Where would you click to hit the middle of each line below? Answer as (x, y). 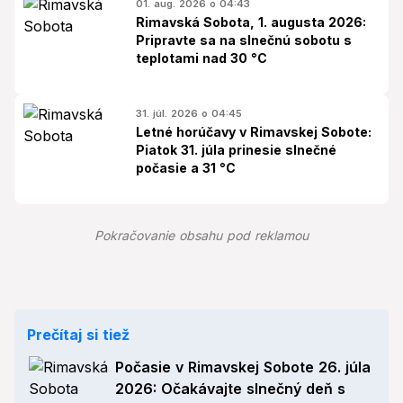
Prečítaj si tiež (78, 335)
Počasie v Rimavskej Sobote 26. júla (243, 367)
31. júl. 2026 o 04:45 (189, 113)
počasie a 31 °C (186, 168)
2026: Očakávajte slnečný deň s (230, 389)
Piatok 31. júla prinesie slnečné (236, 150)
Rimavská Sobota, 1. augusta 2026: (251, 22)
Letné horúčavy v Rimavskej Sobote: (254, 132)
